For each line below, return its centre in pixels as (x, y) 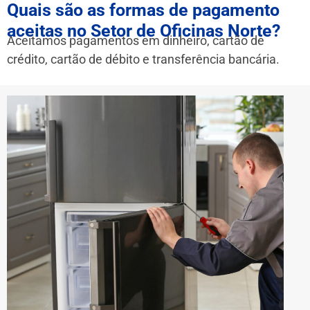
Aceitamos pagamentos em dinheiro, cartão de (136, 41)
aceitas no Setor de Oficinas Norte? (144, 31)
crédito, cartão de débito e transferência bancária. (143, 60)
